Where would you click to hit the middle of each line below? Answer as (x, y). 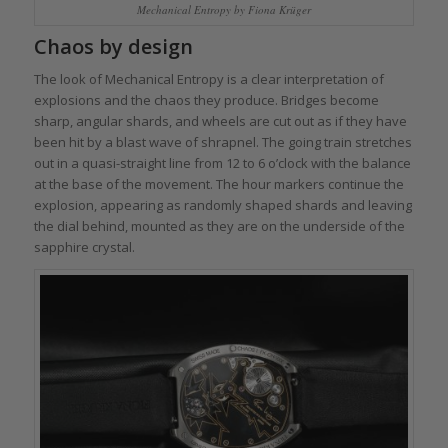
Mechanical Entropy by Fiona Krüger (223, 10)
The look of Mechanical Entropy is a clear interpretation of (208, 79)
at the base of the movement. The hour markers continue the (218, 184)
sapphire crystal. (84, 247)
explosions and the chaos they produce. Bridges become (206, 100)
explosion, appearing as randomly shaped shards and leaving (222, 205)
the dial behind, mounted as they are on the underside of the (219, 226)
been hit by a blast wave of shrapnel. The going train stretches (222, 142)
